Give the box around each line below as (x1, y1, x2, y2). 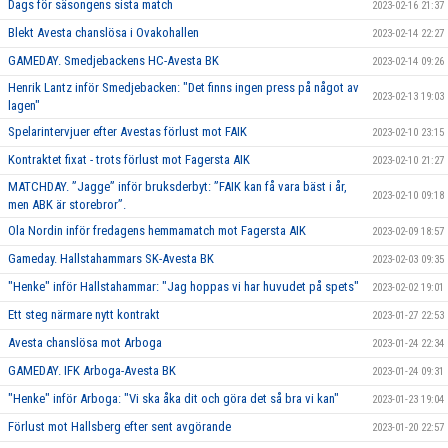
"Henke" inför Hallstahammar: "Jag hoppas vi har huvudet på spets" (8, 279, 359, 295)
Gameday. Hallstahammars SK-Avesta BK (8, 251, 214, 267)
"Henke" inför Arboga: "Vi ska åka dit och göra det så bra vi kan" (8, 391, 339, 407)
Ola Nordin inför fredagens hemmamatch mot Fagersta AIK (8, 223, 306, 239)
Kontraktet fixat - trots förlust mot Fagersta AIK (8, 152, 250, 168)
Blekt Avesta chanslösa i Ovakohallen (8, 25, 199, 41)
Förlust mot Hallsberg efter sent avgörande (8, 419, 231, 435)
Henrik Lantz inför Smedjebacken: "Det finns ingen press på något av (8, 80, 359, 96)
